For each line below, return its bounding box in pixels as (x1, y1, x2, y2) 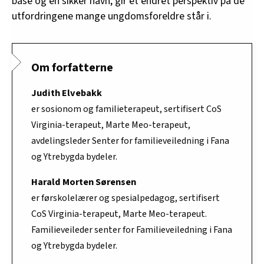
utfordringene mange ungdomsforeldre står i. (12, 8, 212, 24)
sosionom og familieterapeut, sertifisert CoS (41, 103, 222, 116)
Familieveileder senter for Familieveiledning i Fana (31, 223, 232, 237)
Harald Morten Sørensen (31, 175, 136, 190)
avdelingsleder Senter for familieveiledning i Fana (31, 134, 229, 148)
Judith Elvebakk (31, 86, 102, 101)
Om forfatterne (31, 60, 113, 77)
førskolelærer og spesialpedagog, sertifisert (41, 192, 220, 205)
